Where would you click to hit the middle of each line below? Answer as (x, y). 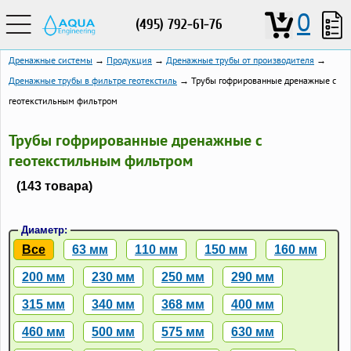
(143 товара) (54, 186)
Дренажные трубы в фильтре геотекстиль (93, 80)
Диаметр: (44, 230)
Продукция (129, 60)
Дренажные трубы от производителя (240, 60)
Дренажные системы (51, 60)
